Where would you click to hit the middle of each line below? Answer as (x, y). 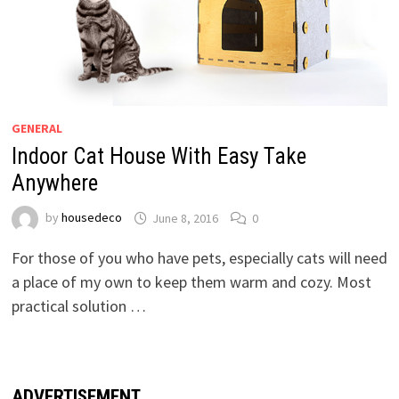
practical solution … (78, 306)
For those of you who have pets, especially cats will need (199, 258)
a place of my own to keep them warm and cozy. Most (191, 282)
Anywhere (54, 183)
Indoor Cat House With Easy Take (159, 157)
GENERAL (37, 129)
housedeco (91, 218)
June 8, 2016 (185, 218)
